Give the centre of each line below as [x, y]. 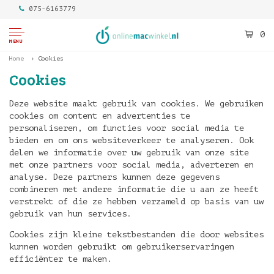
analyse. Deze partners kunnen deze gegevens [114, 177]
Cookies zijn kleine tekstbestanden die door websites [136, 235]
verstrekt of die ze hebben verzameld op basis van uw [136, 202]
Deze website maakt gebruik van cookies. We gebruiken [136, 104]
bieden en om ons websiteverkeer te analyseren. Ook [131, 140]
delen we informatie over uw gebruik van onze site [129, 153]
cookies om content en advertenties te [100, 116]
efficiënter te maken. [61, 259]
